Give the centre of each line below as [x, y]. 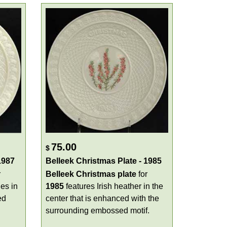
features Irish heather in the [113, 186]
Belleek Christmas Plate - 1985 [104, 161]
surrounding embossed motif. [98, 211]
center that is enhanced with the [102, 198]
